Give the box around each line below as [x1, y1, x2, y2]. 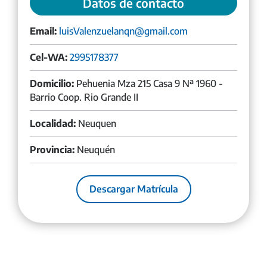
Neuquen [76, 117, 116, 129]
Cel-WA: [30, 51, 67, 63]
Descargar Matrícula [89, 182, 178, 195]
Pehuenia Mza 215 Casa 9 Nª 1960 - [74, 77, 223, 89]
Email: [30, 24, 57, 37]
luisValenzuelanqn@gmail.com [59, 24, 188, 37]
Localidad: [30, 117, 76, 129]
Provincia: [30, 143, 74, 156]
